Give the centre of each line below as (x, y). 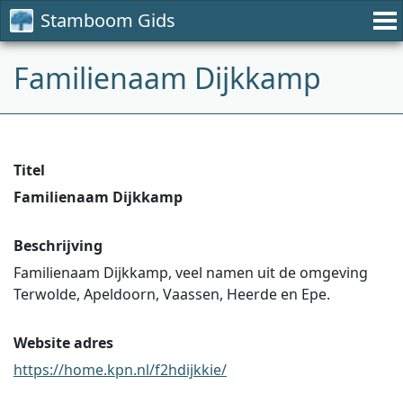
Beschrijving (58, 246)
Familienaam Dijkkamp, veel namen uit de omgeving (191, 273)
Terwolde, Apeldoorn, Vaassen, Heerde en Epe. (172, 294)
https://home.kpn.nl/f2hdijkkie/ (120, 370)
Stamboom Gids (108, 20)
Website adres (63, 343)
